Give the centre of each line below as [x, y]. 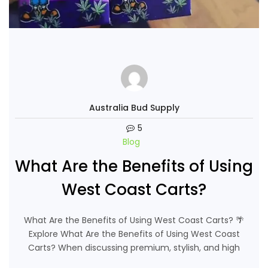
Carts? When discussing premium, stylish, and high [134, 247]
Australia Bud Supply [134, 107]
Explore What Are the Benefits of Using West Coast [134, 234]
